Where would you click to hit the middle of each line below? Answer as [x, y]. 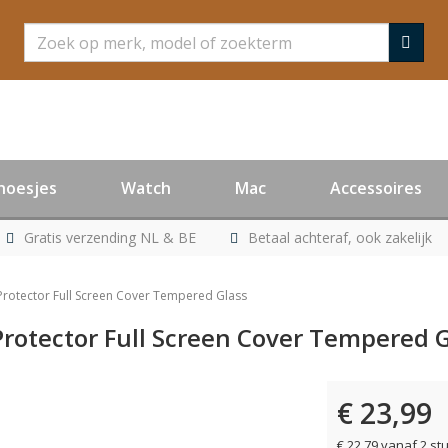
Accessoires [376, 188]
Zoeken [52, 34]
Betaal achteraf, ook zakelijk [339, 237]
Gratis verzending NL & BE [109, 237]
